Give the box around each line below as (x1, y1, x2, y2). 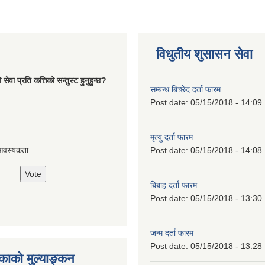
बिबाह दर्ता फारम (150, 180, 197, 190)
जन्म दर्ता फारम (150, 228, 193, 238)
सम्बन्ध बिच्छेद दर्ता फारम (150, 84, 221, 94)
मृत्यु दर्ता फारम (150, 132, 193, 142)
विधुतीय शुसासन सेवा (156, 46, 253, 62)
